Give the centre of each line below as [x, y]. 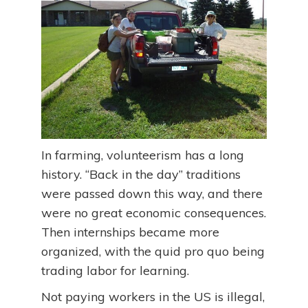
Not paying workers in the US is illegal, [153, 297]
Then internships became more [130, 232]
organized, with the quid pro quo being [153, 252]
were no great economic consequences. [154, 213]
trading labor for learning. [115, 271]
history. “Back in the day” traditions [141, 175]
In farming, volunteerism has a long [143, 155]
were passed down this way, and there [152, 194]
